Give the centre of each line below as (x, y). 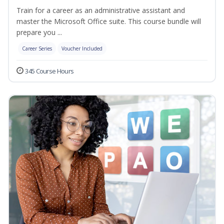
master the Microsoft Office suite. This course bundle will (109, 21)
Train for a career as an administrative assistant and (101, 10)
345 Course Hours (49, 71)
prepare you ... (39, 32)
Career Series (37, 49)
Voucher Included (82, 49)
